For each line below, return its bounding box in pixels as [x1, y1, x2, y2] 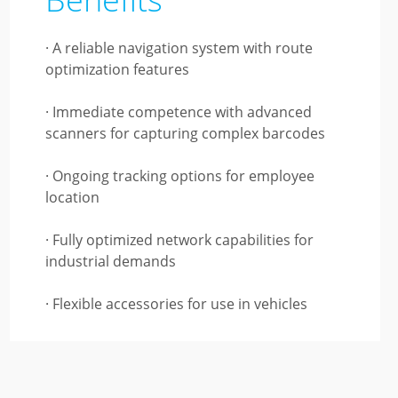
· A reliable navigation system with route [44, 38, 313, 58]
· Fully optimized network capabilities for [44, 230, 314, 250]
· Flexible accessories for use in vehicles [44, 294, 307, 314]
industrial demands [44, 251, 176, 271]
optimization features [44, 60, 189, 79]
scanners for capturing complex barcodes [44, 123, 325, 143]
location [44, 187, 99, 207]
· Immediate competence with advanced [44, 102, 312, 122]
